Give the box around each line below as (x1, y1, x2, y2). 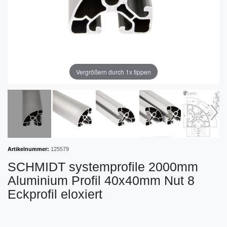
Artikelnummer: (8, 146, 49, 152)
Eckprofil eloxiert (8, 187, 102, 201)
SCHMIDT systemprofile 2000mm (8, 160, 198, 174)
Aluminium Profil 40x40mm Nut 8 (8, 173, 195, 187)
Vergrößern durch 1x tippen (76, 67, 151, 76)
